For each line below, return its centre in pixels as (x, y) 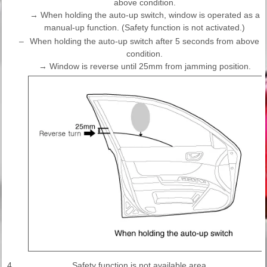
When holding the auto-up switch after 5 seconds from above (145, 41)
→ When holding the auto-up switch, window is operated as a (145, 15)
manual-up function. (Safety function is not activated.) (145, 27)
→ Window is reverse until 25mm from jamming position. (145, 66)
